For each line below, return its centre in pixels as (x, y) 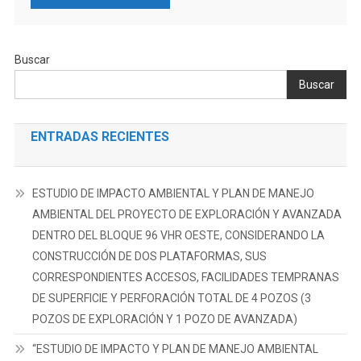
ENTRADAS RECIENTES (100, 137)
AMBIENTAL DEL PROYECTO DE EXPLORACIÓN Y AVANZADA (187, 214)
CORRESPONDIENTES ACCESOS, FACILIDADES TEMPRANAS (185, 277)
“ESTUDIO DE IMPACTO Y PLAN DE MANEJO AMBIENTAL (175, 349)
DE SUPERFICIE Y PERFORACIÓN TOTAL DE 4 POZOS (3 (171, 298)
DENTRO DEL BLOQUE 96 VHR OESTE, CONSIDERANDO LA (178, 235)
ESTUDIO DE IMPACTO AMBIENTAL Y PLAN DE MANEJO (173, 193)
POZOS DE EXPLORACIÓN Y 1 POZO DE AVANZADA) (164, 319)
